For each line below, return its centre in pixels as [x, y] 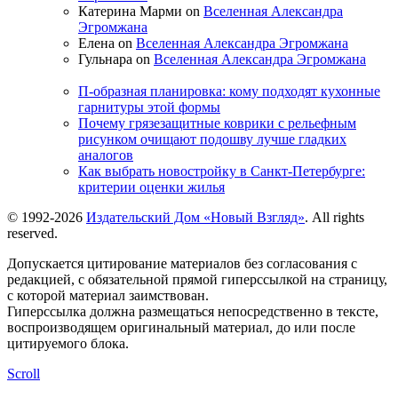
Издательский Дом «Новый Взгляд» [195, 218]
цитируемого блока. [68, 344]
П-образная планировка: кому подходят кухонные [229, 92]
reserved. [32, 234]
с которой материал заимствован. [108, 296]
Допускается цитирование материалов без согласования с [182, 264]
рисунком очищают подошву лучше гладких [212, 139]
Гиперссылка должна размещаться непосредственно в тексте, [193, 312]
